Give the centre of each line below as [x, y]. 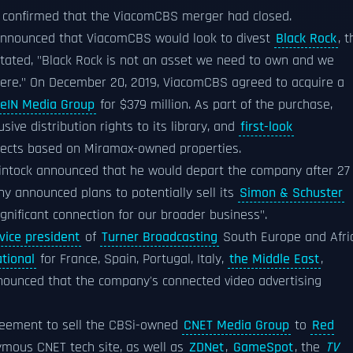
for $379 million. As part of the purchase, [214, 105]
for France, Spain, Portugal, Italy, [132, 259]
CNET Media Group [236, 325]
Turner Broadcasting [160, 237]
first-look [266, 127]
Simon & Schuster [291, 193]
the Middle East [274, 259]
